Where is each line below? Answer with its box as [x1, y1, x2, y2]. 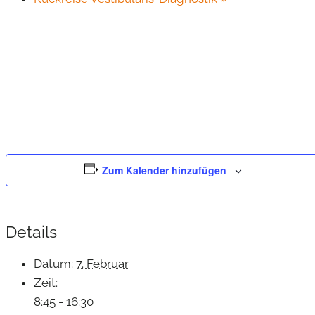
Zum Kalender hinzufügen [102, 162, 227, 177]
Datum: [34, 256, 73, 271]
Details [6, 221, 57, 241]
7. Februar [76, 256, 129, 271]
